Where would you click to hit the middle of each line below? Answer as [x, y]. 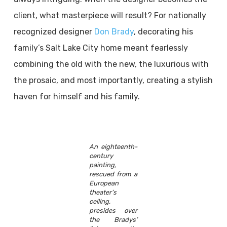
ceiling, [100, 201]
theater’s [103, 192]
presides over [113, 211]
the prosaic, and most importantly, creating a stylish [113, 80]
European [104, 183]
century [101, 156]
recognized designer [54, 32]
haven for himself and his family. [77, 97]
